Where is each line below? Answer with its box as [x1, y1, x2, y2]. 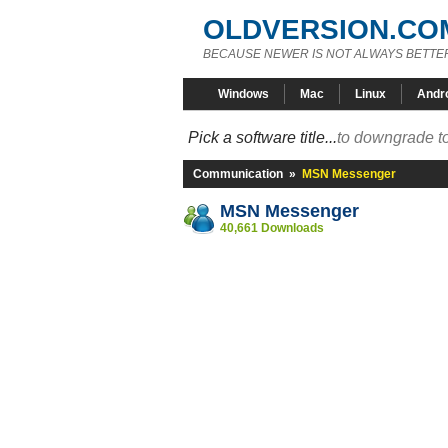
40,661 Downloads [220, 221, 324, 235]
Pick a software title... [188, 129, 337, 146]
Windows [218, 87, 269, 101]
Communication [193, 167, 283, 181]
